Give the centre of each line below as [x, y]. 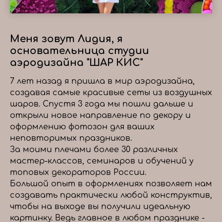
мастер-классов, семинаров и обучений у [102, 161]
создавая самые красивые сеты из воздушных [111, 93]
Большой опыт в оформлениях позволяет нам [111, 184]
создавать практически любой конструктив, [111, 195]
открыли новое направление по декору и [100, 116]
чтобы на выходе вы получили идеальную [100, 207]
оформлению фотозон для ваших [82, 127]
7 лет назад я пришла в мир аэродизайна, [102, 82]
